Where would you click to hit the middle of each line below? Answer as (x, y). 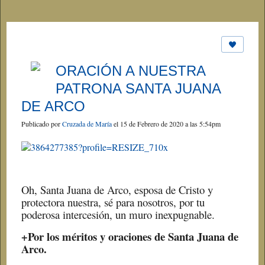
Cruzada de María (87, 124)
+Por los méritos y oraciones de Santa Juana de (130, 237)
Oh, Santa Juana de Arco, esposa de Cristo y (117, 190)
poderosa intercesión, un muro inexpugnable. (118, 215)
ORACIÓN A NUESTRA (130, 71)
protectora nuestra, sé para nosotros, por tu (113, 202)
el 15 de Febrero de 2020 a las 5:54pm (166, 124)
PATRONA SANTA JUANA (138, 89)
